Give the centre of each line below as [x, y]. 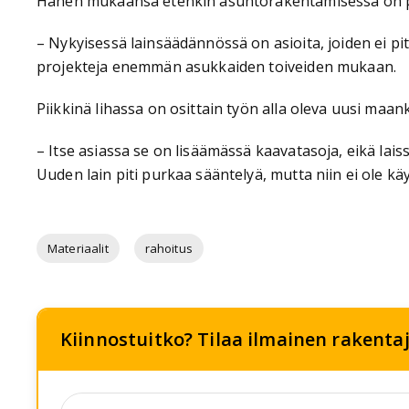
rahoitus [168, 248]
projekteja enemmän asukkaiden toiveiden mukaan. [217, 67]
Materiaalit [78, 248]
